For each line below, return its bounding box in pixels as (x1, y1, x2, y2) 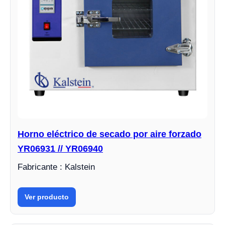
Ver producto (25, 192, 69, 201)
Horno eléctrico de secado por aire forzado (18, 129, 201, 139)
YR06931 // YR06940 (18, 143, 103, 154)
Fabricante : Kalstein (18, 162, 95, 172)
